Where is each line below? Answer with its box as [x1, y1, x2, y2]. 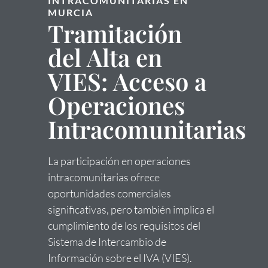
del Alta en [48, 41, 162, 73]
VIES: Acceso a [48, 65, 206, 97]
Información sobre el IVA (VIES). [48, 251, 192, 264]
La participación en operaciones [48, 154, 191, 167]
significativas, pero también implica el [48, 202, 214, 216]
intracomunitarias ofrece [48, 170, 160, 184]
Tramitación [48, 17, 182, 49]
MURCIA [48, 6, 93, 18]
